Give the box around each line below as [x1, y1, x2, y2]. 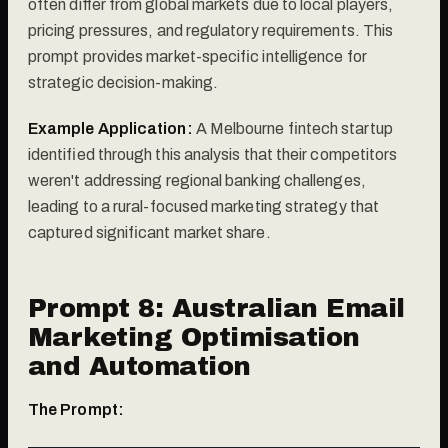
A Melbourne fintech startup [192, 119, 393, 137]
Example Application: [28, 119, 193, 137]
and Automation [28, 351, 251, 380]
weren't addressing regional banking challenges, [28, 171, 366, 189]
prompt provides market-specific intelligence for [28, 47, 367, 65]
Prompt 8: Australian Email [28, 293, 405, 322]
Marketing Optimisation [28, 322, 360, 351]
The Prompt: [28, 400, 124, 418]
